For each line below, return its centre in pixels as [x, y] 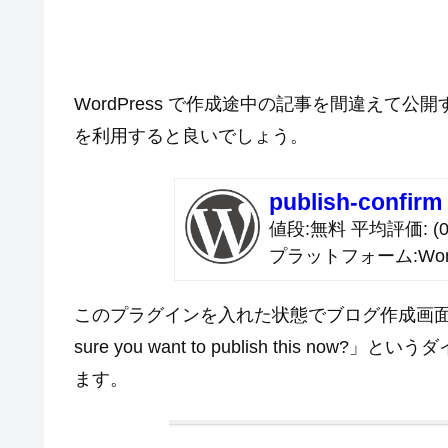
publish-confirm [355, 201]
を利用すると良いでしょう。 [191, 136]
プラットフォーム [341, 255]
